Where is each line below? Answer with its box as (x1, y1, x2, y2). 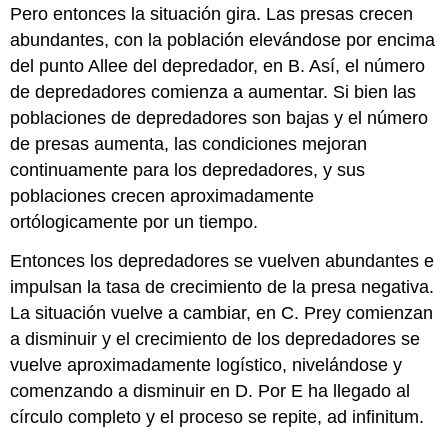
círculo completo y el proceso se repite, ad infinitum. (10, 406, 425, 427)
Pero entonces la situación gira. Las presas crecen (10, 4, 414, 25)
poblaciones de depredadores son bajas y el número (10, 108, 429, 129)
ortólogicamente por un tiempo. (10, 212, 259, 233)
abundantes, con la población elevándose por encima (10, 30, 436, 51)
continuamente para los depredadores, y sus (10, 160, 366, 181)
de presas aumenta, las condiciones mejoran (10, 134, 368, 155)
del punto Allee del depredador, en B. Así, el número (10, 56, 426, 77)
